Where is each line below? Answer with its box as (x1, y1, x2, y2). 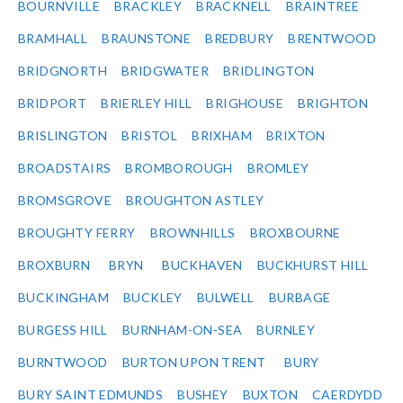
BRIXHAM (192, 128, 253, 144)
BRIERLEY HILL (101, 95, 193, 112)
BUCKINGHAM (18, 290, 109, 306)
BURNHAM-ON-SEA (121, 322, 243, 338)
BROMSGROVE (18, 193, 112, 209)
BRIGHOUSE (206, 95, 284, 112)
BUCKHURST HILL (256, 257, 369, 273)
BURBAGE (268, 290, 331, 306)
